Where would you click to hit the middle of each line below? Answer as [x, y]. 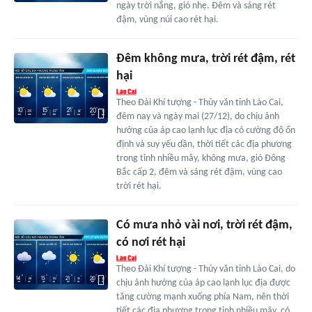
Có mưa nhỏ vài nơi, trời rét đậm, [204, 226]
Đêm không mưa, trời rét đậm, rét [205, 59]
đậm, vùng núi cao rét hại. [167, 20]
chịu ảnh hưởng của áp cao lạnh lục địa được [203, 283]
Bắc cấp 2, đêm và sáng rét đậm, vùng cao [199, 173]
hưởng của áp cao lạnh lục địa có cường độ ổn [205, 131]
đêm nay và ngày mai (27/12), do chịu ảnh [197, 117]
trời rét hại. [139, 187]
